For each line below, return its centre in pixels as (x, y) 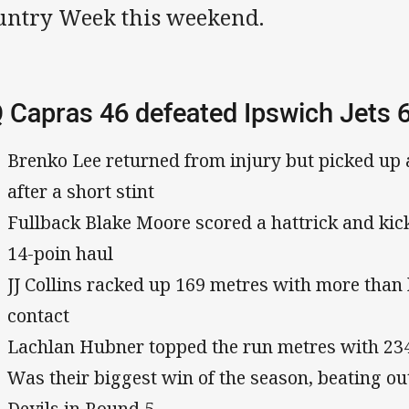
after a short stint (81, 191)
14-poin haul (61, 253)
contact (39, 315)
